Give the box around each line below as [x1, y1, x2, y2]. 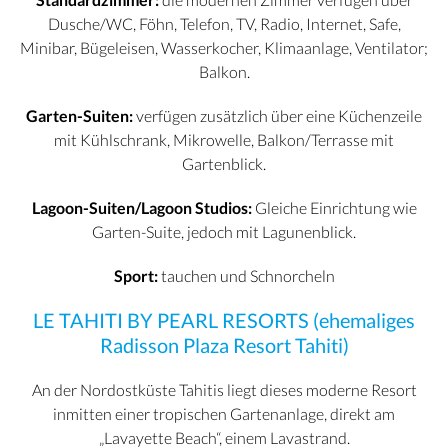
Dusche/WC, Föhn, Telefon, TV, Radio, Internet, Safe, [47, 14, 401, 34]
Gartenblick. [182, 154, 266, 174]
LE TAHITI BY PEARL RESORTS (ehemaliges [33, 308, 415, 333]
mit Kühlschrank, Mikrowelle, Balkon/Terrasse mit [54, 130, 394, 150]
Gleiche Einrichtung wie [251, 198, 417, 218]
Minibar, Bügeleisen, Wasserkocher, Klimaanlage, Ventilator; [20, 38, 428, 58]
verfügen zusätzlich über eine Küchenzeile [133, 106, 422, 126]
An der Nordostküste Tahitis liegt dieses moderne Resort [31, 380, 417, 400]
